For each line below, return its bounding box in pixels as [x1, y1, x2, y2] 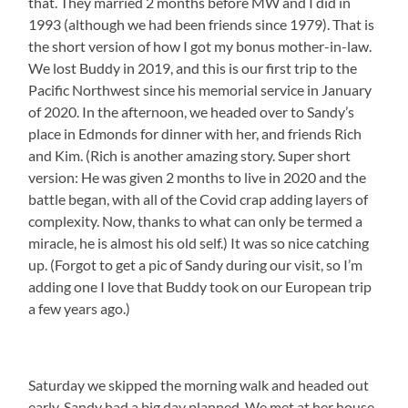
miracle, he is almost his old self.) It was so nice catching [28, 234, 370, 252]
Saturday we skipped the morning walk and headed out [28, 376, 370, 394]
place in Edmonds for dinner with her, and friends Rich [28, 125, 362, 143]
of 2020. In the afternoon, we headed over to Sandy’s [28, 103, 355, 121]
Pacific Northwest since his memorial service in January [28, 81, 372, 99]
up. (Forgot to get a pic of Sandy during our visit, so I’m [28, 256, 363, 274]
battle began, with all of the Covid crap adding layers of [28, 190, 369, 209]
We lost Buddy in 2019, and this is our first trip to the [28, 59, 358, 77]
